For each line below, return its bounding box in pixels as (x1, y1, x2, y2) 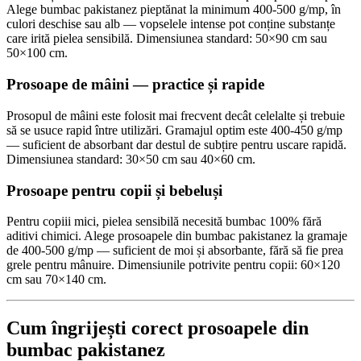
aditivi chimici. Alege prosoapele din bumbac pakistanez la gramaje (6, 229, 347, 243)
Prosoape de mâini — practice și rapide (6, 76, 264, 93)
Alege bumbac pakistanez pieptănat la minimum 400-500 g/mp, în (6, 2, 341, 17)
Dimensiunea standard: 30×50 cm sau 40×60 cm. (6, 151, 255, 166)
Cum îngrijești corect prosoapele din (6, 317, 309, 339)
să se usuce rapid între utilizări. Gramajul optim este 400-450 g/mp (6, 122, 342, 137)
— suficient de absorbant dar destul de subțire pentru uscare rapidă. (6, 137, 346, 151)
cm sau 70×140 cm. (6, 272, 106, 287)
